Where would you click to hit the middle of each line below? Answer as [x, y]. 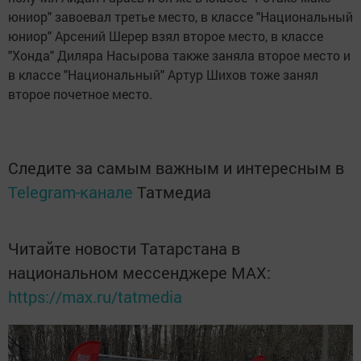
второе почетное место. [80, 93]
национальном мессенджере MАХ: [139, 272]
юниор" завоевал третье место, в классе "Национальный [180, 16]
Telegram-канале [71, 191]
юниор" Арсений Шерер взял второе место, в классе [166, 35]
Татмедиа [174, 191]
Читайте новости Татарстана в [124, 248]
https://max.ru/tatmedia [95, 296]
